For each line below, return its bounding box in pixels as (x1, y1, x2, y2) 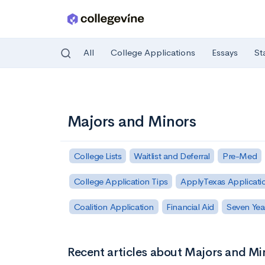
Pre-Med (222, 150, 257, 161)
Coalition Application (73, 201, 154, 212)
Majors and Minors (67, 112, 196, 131)
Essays (212, 47, 238, 59)
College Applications (111, 47, 195, 59)
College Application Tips (73, 175, 168, 187)
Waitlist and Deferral (134, 150, 210, 161)
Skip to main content (12, 87, 96, 98)
